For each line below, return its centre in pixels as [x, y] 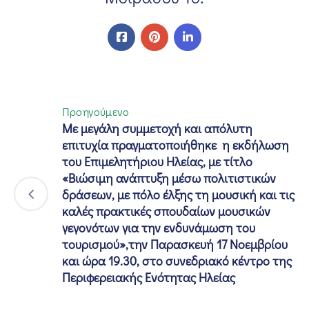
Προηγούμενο [96, 111]
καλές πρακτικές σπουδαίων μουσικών [166, 211]
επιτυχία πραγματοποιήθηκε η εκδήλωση [176, 144]
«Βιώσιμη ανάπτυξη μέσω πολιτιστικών [169, 178]
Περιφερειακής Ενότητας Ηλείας [149, 277]
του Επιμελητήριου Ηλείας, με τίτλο [157, 161]
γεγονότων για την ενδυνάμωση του [159, 227]
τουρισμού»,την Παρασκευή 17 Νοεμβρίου [175, 244]
